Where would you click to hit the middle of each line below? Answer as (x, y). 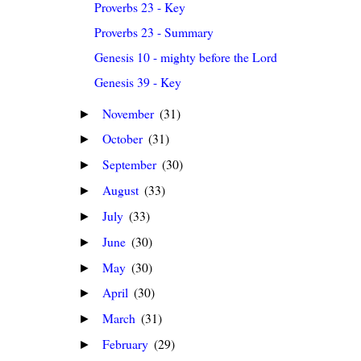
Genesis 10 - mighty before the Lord (186, 57)
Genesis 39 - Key (138, 81)
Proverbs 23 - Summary (154, 32)
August (122, 190)
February (127, 344)
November (130, 113)
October (124, 139)
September (131, 164)
